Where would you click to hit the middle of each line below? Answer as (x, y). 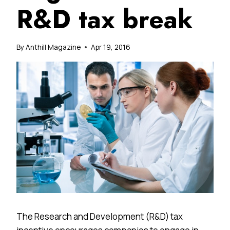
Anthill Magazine (53, 47)
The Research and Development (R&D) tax (100, 216)
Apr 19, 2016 (111, 47)
